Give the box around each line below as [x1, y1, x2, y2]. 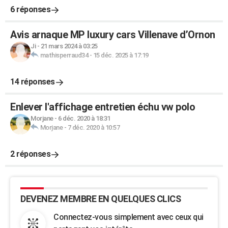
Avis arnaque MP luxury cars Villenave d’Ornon [10, 28, 215, 41]
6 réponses [10, 5, 50, 14]
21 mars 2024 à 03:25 [40, 42, 98, 50]
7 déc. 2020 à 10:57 [67, 124, 120, 131]
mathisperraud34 [40, 51, 88, 59]
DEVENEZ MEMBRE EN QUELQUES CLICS [20, 193, 181, 204]
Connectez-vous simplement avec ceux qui [53, 212, 204, 222]
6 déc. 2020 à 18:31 [58, 115, 110, 122]
